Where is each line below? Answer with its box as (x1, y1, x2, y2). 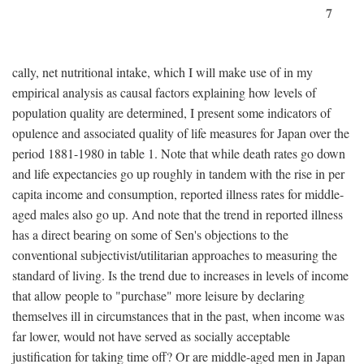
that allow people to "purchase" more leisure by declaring (12, 287, 305, 305)
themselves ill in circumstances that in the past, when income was (12, 307, 344, 325)
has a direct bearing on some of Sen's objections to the (12, 226, 288, 244)
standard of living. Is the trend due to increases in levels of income (12, 266, 349, 284)
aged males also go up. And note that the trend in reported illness (12, 206, 343, 223)
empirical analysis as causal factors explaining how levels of (12, 84, 316, 102)
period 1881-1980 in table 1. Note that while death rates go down (12, 145, 345, 162)
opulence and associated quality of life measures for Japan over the (12, 124, 349, 142)
